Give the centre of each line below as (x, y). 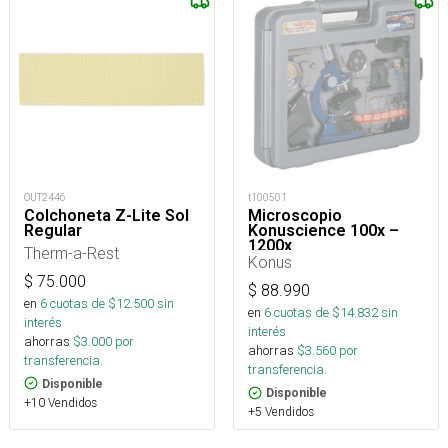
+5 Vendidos (281, 412)
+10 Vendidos (60, 402)
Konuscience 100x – (323, 231)
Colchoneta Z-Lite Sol (106, 215)
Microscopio (295, 216)
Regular (53, 230)
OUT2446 (45, 197)
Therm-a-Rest (71, 252)
